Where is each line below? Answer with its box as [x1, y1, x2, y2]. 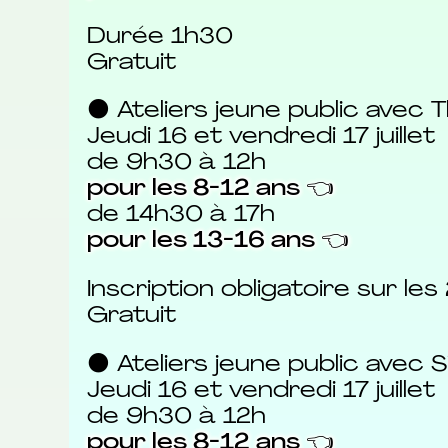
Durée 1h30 [86, 25, 233, 49]
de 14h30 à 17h [86, 204, 275, 228]
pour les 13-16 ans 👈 [86, 230, 349, 254]
